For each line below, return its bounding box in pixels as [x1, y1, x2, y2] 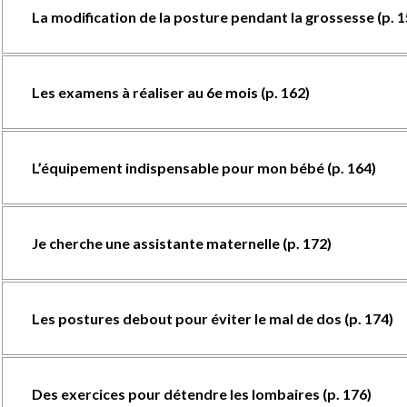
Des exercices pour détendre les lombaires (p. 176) [31, 385, 372, 402]
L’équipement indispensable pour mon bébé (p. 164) [31, 159, 376, 176]
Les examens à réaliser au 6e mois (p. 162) [31, 84, 310, 101]
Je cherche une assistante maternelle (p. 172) [31, 234, 332, 252]
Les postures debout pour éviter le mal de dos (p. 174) [31, 310, 393, 327]
